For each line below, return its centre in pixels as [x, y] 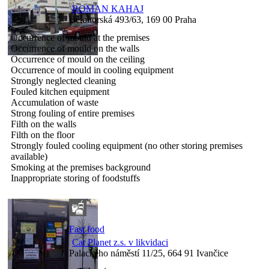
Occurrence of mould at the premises [80, 37]
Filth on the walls [44, 124]
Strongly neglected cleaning [63, 80]
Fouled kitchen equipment [60, 91]
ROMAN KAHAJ [108, 8]
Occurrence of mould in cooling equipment [92, 70]
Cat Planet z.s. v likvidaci [120, 242]
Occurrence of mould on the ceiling [78, 59]
